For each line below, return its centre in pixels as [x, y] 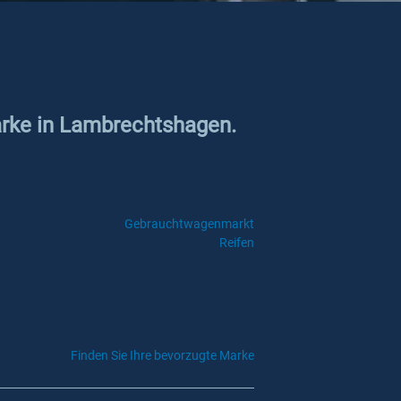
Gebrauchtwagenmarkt [189, 224]
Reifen [236, 243]
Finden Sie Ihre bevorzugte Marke [162, 355]
